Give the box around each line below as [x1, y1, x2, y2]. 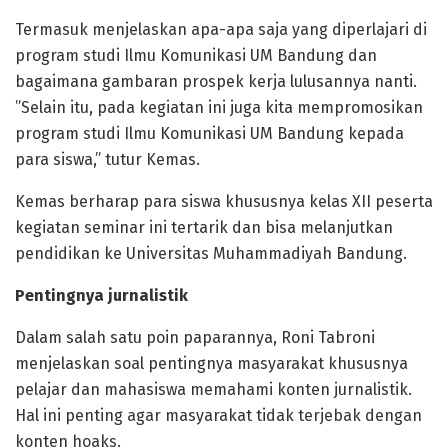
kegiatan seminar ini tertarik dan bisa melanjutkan [15, 217, 393, 237]
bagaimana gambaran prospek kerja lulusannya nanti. [15, 71, 417, 91]
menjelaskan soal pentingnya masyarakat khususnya [15, 353, 408, 373]
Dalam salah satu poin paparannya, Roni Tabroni [15, 327, 375, 347]
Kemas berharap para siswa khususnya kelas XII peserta [15, 191, 433, 211]
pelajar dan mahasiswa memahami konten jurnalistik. [15, 379, 412, 399]
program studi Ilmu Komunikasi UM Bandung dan [15, 45, 377, 65]
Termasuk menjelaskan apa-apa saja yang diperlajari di [15, 19, 427, 39]
